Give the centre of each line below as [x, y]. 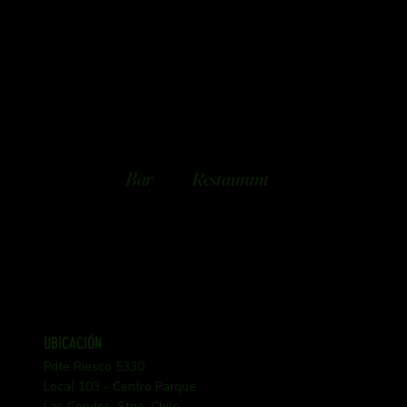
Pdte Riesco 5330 [94, 366]
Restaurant [230, 179]
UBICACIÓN [73, 342]
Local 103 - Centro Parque [120, 386]
